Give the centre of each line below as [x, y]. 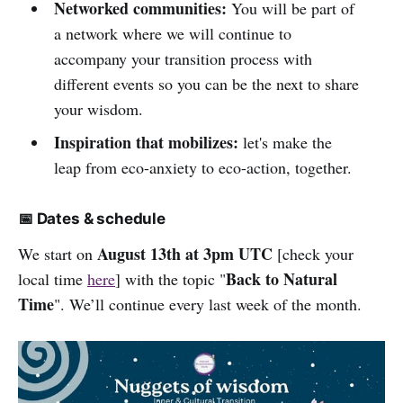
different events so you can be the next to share [206, 84]
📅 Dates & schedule [92, 219]
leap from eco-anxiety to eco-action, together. [202, 168]
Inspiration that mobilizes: [146, 143]
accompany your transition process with [183, 59]
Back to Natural [282, 279]
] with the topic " [170, 279]
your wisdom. [98, 109]
